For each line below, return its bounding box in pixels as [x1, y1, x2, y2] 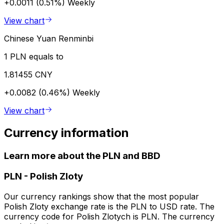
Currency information [4, 125, 129, 140]
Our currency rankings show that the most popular [4, 191, 199, 202]
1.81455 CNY [4, 69, 52, 79]
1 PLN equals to [4, 51, 63, 61]
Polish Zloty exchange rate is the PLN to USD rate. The [4, 201, 214, 212]
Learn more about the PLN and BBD [4, 149, 160, 161]
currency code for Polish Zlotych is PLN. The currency [4, 211, 214, 222]
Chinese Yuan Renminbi [4, 33, 93, 43]
